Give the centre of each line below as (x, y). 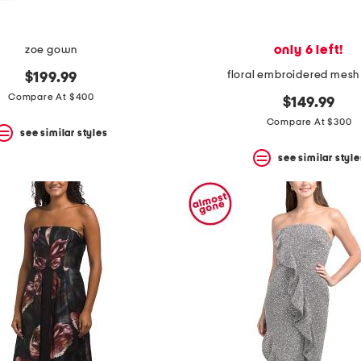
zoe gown (51, 50)
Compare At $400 (51, 97)
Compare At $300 (309, 122)
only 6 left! (309, 50)
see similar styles (64, 133)
